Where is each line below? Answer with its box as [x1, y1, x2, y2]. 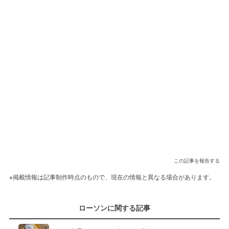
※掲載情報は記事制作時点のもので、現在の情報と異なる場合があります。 [9, 172, 215, 181]
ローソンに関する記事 [79, 202, 150, 213]
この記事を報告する [174, 157, 220, 165]
